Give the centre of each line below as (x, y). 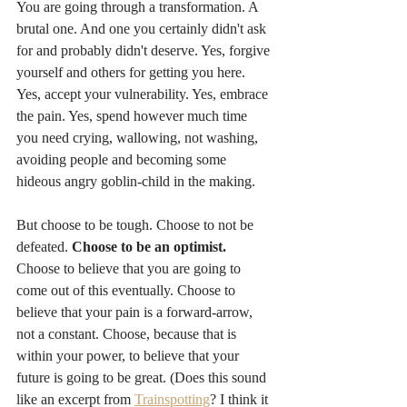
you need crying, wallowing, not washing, (139, 138)
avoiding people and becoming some (123, 160)
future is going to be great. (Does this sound (143, 378)
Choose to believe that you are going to (130, 269)
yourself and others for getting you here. (133, 73)
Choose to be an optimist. (151, 247)
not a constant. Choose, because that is (128, 334)
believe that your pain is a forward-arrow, (136, 313)
